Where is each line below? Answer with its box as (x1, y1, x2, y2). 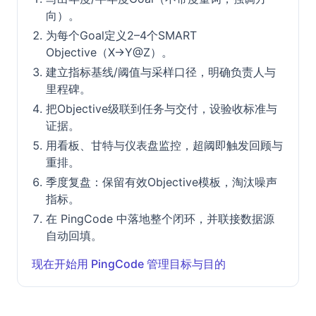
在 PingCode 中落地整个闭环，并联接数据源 (46, 212, 274, 226)
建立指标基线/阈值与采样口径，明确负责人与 (46, 65, 276, 79)
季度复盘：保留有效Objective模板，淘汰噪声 (46, 175, 277, 189)
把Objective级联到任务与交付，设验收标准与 (46, 102, 277, 116)
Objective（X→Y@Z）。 (46, 45, 173, 59)
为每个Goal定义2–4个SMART (46, 28, 197, 42)
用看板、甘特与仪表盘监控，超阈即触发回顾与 (46, 138, 283, 152)
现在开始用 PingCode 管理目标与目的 (32, 257, 226, 271)
